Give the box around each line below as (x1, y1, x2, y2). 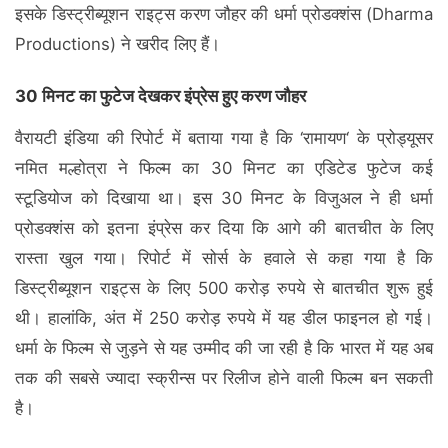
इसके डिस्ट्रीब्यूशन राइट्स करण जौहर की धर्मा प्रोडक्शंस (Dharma (15, 4, 433, 24)
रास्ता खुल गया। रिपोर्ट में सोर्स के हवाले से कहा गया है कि (15, 247, 433, 268)
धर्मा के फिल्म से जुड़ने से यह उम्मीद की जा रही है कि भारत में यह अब (15, 337, 433, 358)
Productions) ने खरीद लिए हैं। (15, 34, 220, 54)
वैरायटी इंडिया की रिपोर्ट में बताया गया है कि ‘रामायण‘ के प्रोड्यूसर (15, 127, 433, 148)
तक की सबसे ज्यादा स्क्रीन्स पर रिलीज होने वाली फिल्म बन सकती (15, 367, 433, 388)
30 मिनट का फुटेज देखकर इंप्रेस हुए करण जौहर (15, 86, 306, 107)
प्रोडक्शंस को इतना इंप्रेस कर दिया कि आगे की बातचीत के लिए (15, 217, 433, 238)
